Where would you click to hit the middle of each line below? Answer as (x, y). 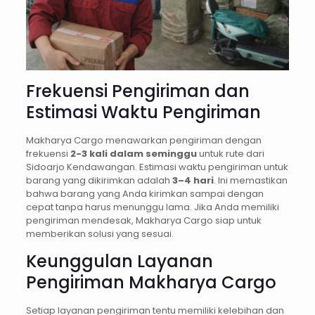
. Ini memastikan (250, 181)
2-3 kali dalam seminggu (133, 154)
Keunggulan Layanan (119, 262)
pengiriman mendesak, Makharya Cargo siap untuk (143, 221)
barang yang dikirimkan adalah (99, 181)
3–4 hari (193, 181)
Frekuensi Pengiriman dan (137, 91)
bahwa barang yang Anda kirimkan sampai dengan (144, 194)
